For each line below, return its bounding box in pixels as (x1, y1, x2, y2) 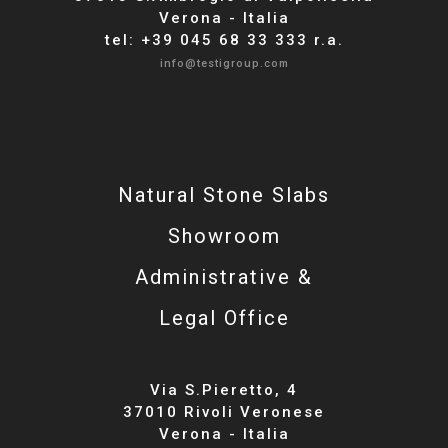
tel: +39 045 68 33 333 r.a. (104, 30, 344, 49)
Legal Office (158, 305, 290, 330)
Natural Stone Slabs (118, 182, 330, 207)
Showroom (167, 223, 281, 248)
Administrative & (135, 264, 313, 289)
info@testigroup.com (159, 56, 289, 70)
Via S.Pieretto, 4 (150, 380, 298, 399)
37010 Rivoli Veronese (123, 402, 325, 421)
